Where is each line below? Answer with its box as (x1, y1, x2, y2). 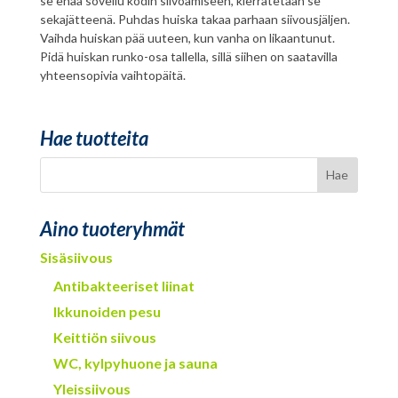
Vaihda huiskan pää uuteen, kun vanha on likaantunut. (39, 29, 335, 45)
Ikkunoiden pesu (52, 302, 161, 320)
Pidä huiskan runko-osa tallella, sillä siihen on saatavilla (39, 48, 338, 64)
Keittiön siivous (52, 328, 156, 346)
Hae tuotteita (39, 125, 148, 150)
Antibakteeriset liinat (52, 276, 195, 294)
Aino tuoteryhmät (39, 216, 185, 241)
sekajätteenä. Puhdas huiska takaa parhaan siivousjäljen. (39, 11, 350, 27)
